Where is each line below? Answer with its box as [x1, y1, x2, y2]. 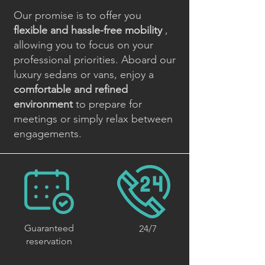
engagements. [14, 127, 82, 140]
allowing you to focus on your [14, 38, 153, 51]
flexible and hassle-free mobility [14, 24, 162, 37]
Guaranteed [24, 222, 74, 234]
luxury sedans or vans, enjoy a [14, 68, 154, 81]
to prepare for [73, 98, 142, 111]
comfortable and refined [14, 83, 128, 96]
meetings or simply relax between [14, 112, 173, 125]
